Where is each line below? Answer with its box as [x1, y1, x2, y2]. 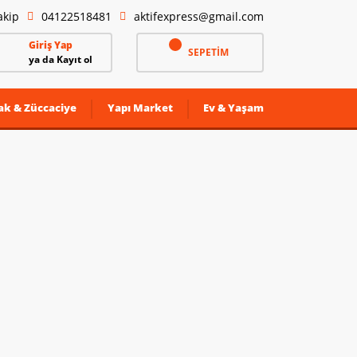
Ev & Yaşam [202, 100, 264, 115]
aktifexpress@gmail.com [134, 9, 264, 24]
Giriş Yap [29, 38, 73, 52]
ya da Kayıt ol [29, 53, 92, 66]
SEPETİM [187, 45, 229, 59]
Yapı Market [107, 100, 173, 115]
